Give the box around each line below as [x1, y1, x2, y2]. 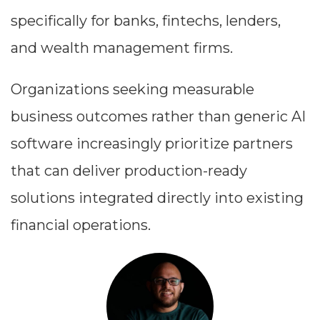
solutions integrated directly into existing [11, 189, 304, 206]
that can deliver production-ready [11, 161, 247, 179]
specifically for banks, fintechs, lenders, [11, 11, 281, 29]
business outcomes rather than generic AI [11, 107, 306, 125]
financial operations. [11, 216, 151, 234]
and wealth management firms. [11, 39, 233, 56]
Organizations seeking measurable [11, 80, 254, 98]
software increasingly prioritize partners [11, 134, 293, 152]
